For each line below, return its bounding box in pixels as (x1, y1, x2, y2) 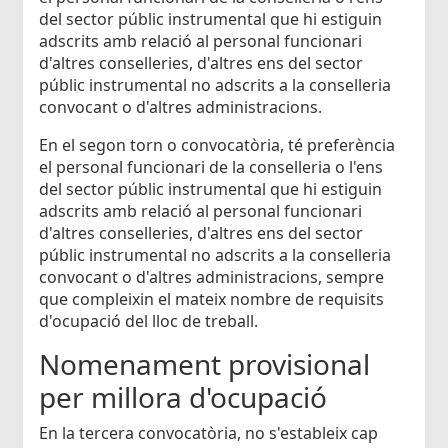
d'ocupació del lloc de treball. (39, 310, 258, 333)
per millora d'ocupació (39, 378, 327, 417)
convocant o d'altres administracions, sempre (39, 266, 384, 289)
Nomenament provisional (39, 345, 370, 384)
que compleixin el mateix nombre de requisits (39, 288, 384, 311)
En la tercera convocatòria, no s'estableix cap (39, 422, 378, 445)
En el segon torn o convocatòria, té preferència (39, 134, 395, 157)
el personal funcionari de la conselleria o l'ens (39, 156, 383, 179)
